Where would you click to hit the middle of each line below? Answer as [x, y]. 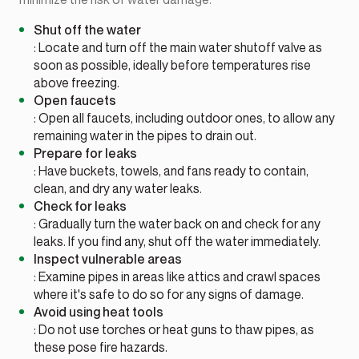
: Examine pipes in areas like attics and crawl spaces [177, 277]
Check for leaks [81, 206]
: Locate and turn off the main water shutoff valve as [178, 48]
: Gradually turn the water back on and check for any [177, 224]
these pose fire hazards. [101, 347]
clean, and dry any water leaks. [118, 189]
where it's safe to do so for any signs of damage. [169, 294]
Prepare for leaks [86, 153]
